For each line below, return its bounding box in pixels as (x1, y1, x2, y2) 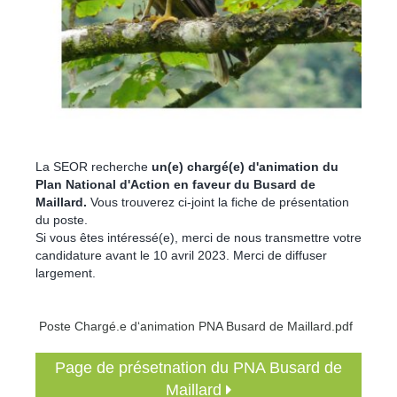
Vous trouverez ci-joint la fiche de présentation (87, 194, 349, 209)
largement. (35, 265, 96, 280)
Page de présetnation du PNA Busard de (55, 358, 342, 377)
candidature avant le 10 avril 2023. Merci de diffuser (35, 247, 327, 262)
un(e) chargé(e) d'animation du (152, 159, 339, 174)
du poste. (35, 212, 88, 227)
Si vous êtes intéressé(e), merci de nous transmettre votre (35, 230, 362, 245)
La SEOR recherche (35, 159, 152, 174)
